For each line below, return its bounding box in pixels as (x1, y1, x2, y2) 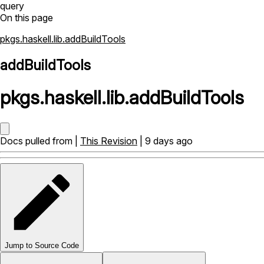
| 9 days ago (137, 134, 193, 147)
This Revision (80, 134, 137, 147)
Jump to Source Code (5, 240, 79, 250)
